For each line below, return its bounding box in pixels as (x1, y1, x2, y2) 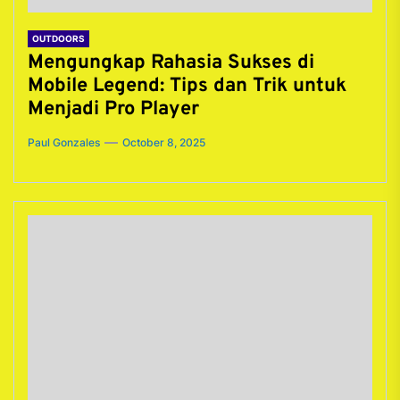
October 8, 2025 (122, 136, 205, 149)
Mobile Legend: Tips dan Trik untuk (28, 74, 346, 98)
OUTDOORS (32, 33, 85, 44)
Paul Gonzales (28, 136, 100, 149)
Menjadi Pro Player (28, 97, 199, 121)
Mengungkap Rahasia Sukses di (28, 51, 314, 75)
